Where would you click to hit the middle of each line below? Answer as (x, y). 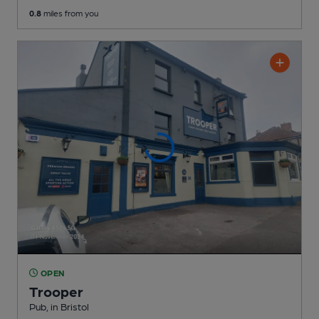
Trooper (56, 291)
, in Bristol (68, 306)
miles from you (70, 13)
